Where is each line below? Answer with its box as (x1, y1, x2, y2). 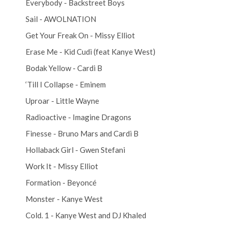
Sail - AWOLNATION (26, 14, 96, 24)
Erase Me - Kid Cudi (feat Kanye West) (26, 47, 155, 56)
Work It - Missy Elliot (26, 161, 98, 171)
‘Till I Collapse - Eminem (26, 79, 106, 89)
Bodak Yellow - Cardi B (26, 63, 102, 73)
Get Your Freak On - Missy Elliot (26, 30, 135, 40)
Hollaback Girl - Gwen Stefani (26, 145, 125, 154)
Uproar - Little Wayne (26, 96, 99, 105)
